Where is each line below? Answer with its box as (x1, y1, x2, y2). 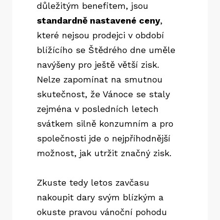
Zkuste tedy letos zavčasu (37, 177, 149, 188)
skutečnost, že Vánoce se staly (37, 89, 170, 100)
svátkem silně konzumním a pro (37, 118, 173, 129)
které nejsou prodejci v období (37, 30, 164, 41)
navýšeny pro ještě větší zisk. (37, 59, 159, 70)
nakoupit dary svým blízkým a (37, 192, 164, 203)
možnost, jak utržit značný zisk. (37, 148, 171, 159)
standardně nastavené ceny (37, 15, 160, 26)
